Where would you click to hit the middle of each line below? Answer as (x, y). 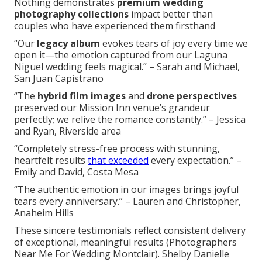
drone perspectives (192, 96)
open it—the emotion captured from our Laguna (121, 55)
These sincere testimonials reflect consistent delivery (130, 231)
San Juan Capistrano (59, 79)
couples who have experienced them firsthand (115, 26)
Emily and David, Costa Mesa (76, 172)
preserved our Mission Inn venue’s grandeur (112, 108)
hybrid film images (82, 96)
